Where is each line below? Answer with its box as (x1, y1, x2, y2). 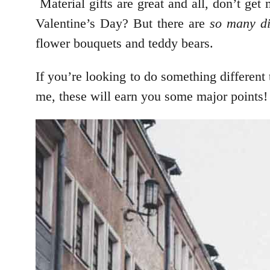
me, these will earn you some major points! (36, 88, 268, 104)
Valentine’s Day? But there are (36, 15, 210, 31)
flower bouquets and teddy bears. (36, 35, 213, 51)
